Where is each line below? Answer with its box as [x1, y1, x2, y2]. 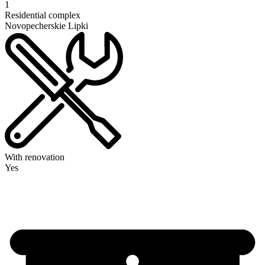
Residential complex [5, 10, 80, 21]
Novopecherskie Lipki [5, 21, 88, 31]
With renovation [5, 152, 64, 163]
